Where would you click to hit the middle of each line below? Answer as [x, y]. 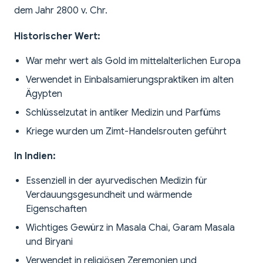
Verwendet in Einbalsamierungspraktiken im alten [130, 80]
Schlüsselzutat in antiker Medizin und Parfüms [123, 113]
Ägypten [44, 94]
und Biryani [49, 242]
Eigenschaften [56, 209]
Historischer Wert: [57, 37]
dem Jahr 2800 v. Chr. [61, 11]
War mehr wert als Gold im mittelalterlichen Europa [133, 61]
